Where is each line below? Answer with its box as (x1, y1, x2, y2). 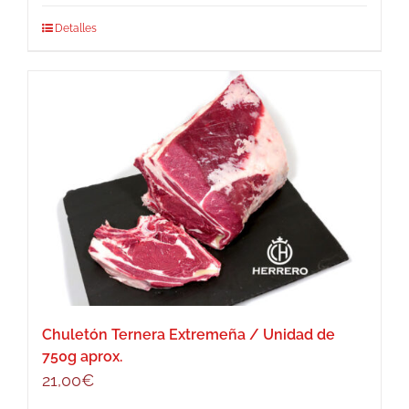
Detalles (55, 21, 97, 35)
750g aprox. (42, 348, 122, 366)
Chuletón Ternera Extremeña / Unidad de (42, 326, 335, 344)
